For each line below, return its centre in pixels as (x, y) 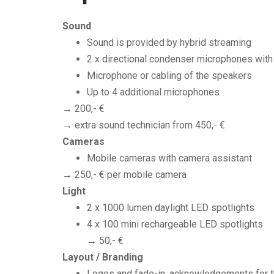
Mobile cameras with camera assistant (169, 158)
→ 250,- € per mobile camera (124, 175)
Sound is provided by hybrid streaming (169, 43)
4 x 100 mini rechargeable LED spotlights (175, 224)
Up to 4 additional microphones (153, 92)
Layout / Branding (103, 257)
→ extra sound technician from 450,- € (144, 125)
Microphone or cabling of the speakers (169, 76)
